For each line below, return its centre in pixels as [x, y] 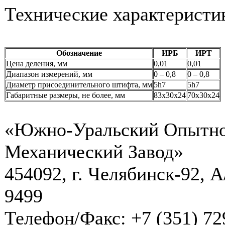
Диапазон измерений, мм [49, 74]
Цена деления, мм [37, 64]
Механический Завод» [94, 152]
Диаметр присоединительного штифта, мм [79, 85]
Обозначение [79, 53]
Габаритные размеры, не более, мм [66, 95]
